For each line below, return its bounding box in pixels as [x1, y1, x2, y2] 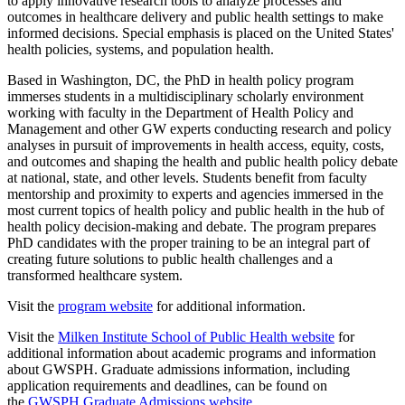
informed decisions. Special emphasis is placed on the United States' [7, 25, 394, 41]
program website [58, 298, 153, 314]
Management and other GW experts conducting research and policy [7, 121, 391, 137]
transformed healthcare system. [7, 268, 183, 283]
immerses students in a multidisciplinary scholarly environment [7, 89, 363, 104]
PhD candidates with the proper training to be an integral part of [7, 235, 370, 250]
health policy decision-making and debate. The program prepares [7, 219, 376, 234]
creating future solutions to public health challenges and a [7, 251, 333, 267]
